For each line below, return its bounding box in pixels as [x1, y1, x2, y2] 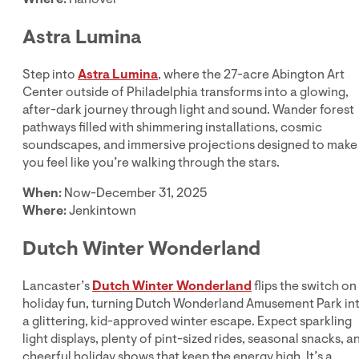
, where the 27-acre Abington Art [158, 66, 345, 84]
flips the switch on [252, 276, 357, 295]
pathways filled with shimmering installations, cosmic [22, 119, 322, 137]
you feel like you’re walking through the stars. [22, 154, 280, 172]
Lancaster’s [22, 276, 92, 295]
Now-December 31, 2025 [62, 184, 208, 203]
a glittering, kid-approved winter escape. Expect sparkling [22, 312, 352, 330]
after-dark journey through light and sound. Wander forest [22, 101, 354, 119]
